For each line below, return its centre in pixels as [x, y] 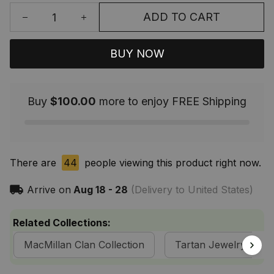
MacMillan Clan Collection [84, 245]
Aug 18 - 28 [100, 190]
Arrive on [49, 190]
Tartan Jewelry [210, 245]
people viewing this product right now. [169, 163]
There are [35, 163]
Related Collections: [62, 223]
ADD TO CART [181, 17]
